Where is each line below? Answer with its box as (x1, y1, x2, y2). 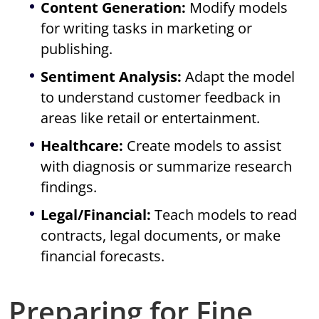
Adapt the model (182, 67, 296, 87)
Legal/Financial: (41, 205, 152, 225)
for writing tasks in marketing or (41, 19, 253, 38)
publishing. (41, 39, 113, 59)
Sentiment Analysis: (41, 67, 182, 87)
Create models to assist (123, 136, 282, 156)
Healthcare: (41, 136, 124, 156)
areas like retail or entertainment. (41, 108, 261, 128)
